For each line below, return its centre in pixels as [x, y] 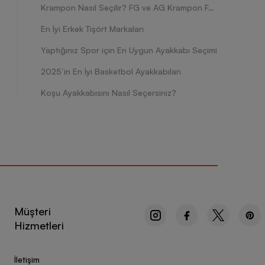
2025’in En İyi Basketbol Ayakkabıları [111, 71]
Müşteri [33, 211]
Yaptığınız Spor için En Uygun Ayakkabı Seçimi [129, 50]
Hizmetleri [39, 225]
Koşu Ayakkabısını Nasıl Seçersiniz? [109, 93]
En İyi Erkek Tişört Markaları [92, 29]
